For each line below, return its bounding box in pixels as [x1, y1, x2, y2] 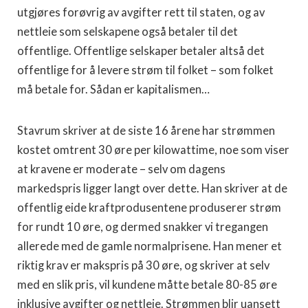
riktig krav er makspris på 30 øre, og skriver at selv [17, 258, 269, 272]
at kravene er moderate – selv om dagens [17, 162, 225, 176]
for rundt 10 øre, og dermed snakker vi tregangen [17, 219, 268, 234]
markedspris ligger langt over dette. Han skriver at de [17, 181, 287, 195]
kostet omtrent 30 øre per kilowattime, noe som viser [17, 142, 289, 157]
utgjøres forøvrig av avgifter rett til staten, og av [17, 5, 265, 19]
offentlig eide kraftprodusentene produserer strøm [17, 200, 281, 214]
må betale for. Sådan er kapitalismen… [17, 82, 210, 96]
